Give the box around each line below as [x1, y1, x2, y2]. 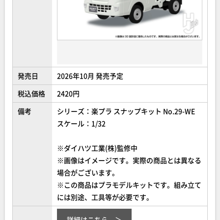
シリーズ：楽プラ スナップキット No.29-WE [57, 106, 195, 116]
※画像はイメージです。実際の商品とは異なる [57, 155, 201, 165]
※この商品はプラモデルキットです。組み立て [57, 180, 201, 190]
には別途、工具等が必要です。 [57, 192, 153, 202]
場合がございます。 [57, 167, 119, 178]
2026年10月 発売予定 [57, 71, 123, 81]
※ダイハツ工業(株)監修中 [57, 143, 137, 153]
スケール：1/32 [57, 118, 106, 129]
